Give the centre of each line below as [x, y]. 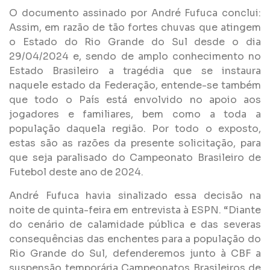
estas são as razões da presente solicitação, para [135, 143]
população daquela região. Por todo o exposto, [135, 129]
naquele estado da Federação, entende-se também [135, 86]
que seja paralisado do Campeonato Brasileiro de [135, 158]
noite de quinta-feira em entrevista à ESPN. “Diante [135, 210]
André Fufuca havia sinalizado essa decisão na [135, 195]
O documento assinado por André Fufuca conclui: [135, 13]
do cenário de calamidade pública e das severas [135, 224]
